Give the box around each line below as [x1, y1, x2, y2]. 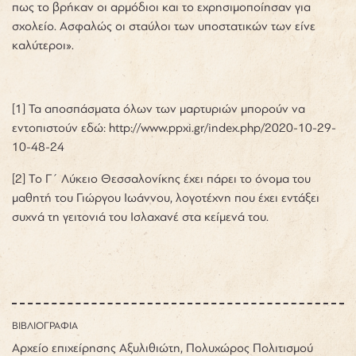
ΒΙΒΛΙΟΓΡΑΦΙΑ [12, 319, 78, 331]
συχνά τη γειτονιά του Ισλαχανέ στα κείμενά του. [12, 209, 272, 224]
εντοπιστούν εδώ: [12, 120, 109, 135]
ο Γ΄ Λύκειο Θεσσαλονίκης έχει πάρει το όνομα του [35, 171, 311, 186]
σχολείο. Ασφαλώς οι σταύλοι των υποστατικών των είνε [12, 18, 315, 33]
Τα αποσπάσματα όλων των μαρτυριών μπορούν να [29, 101, 305, 116]
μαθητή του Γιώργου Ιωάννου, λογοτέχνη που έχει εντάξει [12, 190, 319, 205]
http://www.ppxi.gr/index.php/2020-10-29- [109, 120, 336, 135]
